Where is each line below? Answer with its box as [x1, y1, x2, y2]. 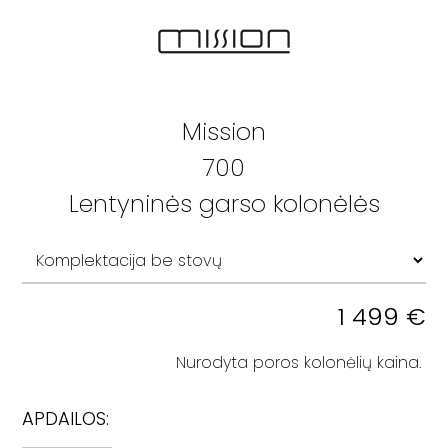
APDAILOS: [22, 406, 110, 431]
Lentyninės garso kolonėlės [68, 187, 380, 220]
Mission [182, 115, 266, 148]
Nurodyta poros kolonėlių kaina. [175, 351, 426, 374]
